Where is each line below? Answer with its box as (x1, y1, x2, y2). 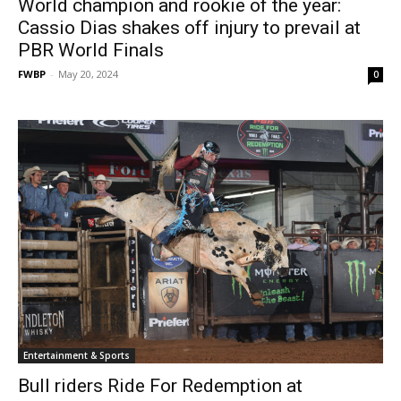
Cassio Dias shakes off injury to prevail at (18, 16, 361, 38)
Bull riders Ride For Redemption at (18, 374, 303, 397)
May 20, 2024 (58, 66, 118, 81)
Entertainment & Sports (23, 348, 130, 362)
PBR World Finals (18, 38, 164, 61)
